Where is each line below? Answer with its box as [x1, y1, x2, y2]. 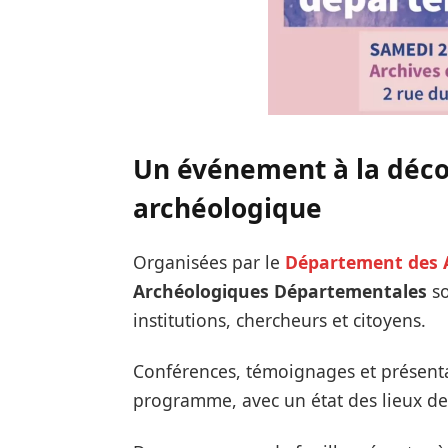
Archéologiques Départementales [132, 278, 427, 303]
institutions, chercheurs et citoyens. [132, 307, 426, 332]
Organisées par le [132, 249, 285, 274]
